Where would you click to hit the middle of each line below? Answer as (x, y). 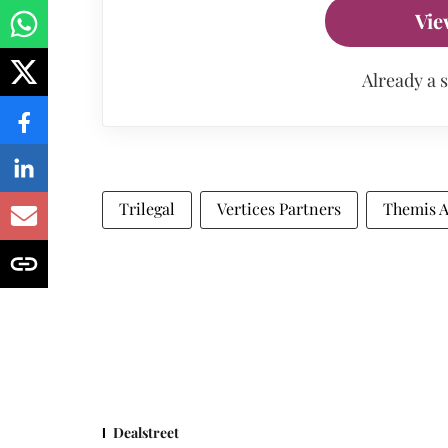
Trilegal (147, 208)
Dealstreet (146, 432)
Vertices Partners (279, 208)
